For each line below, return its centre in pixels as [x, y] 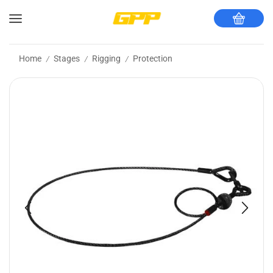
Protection [153, 58]
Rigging [106, 58]
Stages [67, 58]
